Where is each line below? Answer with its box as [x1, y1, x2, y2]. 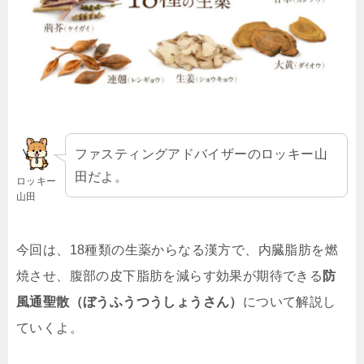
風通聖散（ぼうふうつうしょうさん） [16, 295, 243, 310]
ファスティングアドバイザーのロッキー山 [74, 146, 328, 161]
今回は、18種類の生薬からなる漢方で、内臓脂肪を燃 [16, 243, 338, 258]
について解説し [242, 295, 336, 310]
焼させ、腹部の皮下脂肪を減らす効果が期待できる [16, 269, 323, 284]
